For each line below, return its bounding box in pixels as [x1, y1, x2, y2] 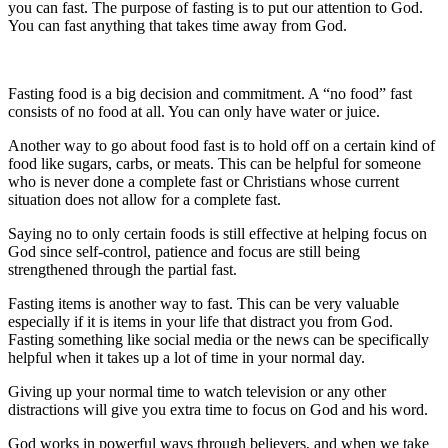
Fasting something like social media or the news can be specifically [8, 331, 429, 349]
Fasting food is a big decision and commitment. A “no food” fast [8, 85, 412, 103]
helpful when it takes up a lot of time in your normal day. [8, 349, 365, 367]
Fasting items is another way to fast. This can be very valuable [8, 295, 399, 313]
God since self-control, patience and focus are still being [8, 243, 360, 261]
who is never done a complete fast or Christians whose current [8, 173, 399, 191]
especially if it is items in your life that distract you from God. [8, 313, 393, 331]
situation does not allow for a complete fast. [8, 191, 281, 209]
